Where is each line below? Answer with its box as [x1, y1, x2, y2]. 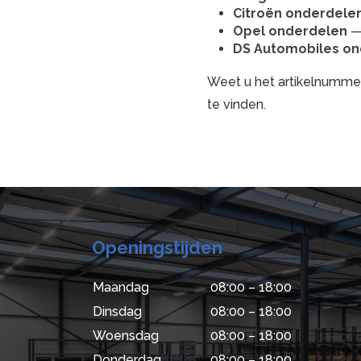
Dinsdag [93, 303, 142, 319]
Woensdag [93, 327, 159, 343]
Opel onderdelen [232, 23, 347, 39]
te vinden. [206, 96, 266, 112]
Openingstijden [92, 236, 222, 258]
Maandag [93, 279, 149, 295]
